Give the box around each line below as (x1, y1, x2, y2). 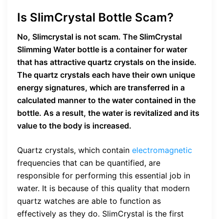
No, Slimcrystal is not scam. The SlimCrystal (17, 31, 182, 42)
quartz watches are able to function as (17, 196, 161, 206)
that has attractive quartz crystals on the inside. (17, 57, 197, 67)
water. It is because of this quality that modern (17, 183, 190, 193)
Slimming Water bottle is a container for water (17, 44, 187, 54)
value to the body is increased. (17, 120, 131, 131)
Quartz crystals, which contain (17, 145, 132, 155)
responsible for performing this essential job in (17, 170, 190, 180)
